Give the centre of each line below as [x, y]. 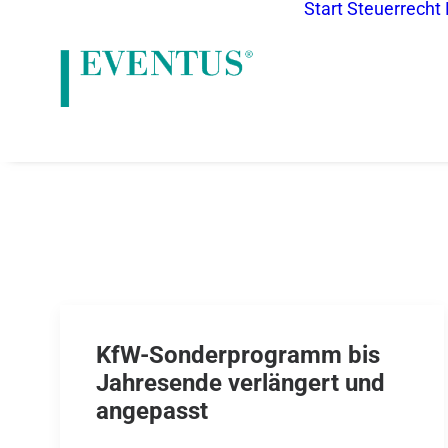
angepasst [152, 411]
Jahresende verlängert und [240, 383]
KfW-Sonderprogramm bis [238, 355]
